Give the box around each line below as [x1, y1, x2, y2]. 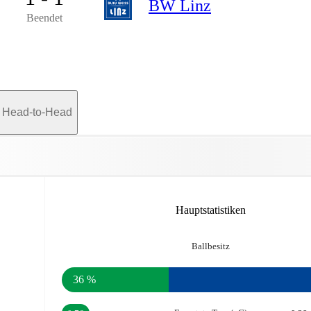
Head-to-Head [2, 106, 72, 118]
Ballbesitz [192, 240, 230, 251]
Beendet [26, 11, 62, 24]
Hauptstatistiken [176, 203, 246, 216]
